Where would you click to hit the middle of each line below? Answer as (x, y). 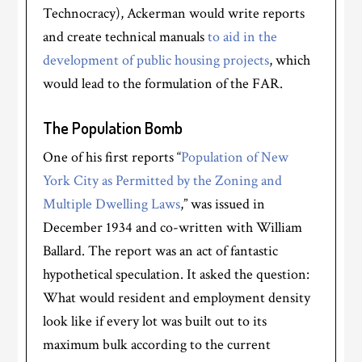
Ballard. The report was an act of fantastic (161, 251)
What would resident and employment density (177, 298)
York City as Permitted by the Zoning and (163, 181)
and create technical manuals (126, 37)
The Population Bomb (113, 128)
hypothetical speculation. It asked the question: (177, 275)
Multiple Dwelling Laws (112, 204)
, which (290, 61)
